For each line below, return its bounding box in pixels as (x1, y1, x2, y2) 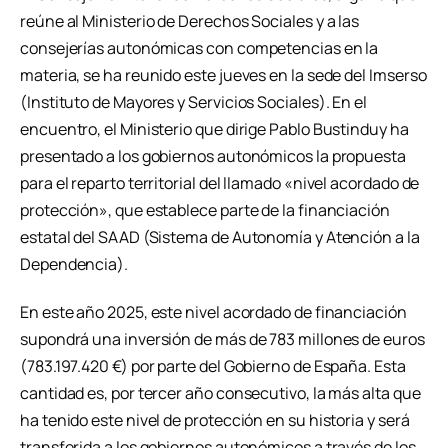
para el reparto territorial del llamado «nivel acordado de (20, 172, 420, 195)
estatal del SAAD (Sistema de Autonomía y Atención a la (20, 226, 420, 249)
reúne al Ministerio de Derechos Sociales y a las (20, 10, 360, 33)
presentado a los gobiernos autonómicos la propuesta (20, 145, 406, 168)
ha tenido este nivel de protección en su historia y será (20, 408, 410, 431)
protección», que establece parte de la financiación (20, 199, 390, 222)
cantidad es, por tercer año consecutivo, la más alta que (20, 381, 421, 404)
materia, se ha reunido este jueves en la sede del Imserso (20, 64, 427, 87)
